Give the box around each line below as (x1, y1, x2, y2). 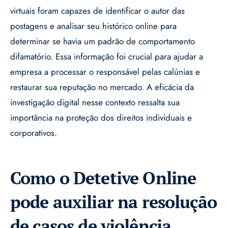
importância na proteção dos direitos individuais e (10, 111, 192, 124)
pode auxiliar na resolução (10, 190, 217, 214)
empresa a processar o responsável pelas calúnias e (10, 66, 200, 78)
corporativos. (10, 127, 57, 139)
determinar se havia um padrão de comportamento (10, 35, 195, 48)
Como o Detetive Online (10, 166, 196, 190)
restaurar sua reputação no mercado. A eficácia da (10, 81, 194, 94)
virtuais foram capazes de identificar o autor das (10, 5, 185, 17)
